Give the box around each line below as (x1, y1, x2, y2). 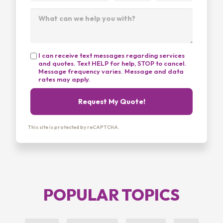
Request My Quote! (78, 97, 145, 106)
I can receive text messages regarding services (38, 51, 185, 59)
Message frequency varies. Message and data (38, 67, 184, 75)
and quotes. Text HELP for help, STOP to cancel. (38, 59, 186, 67)
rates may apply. (38, 75, 91, 83)
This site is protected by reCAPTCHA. (28, 123, 119, 130)
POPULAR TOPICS (43, 184, 180, 205)
